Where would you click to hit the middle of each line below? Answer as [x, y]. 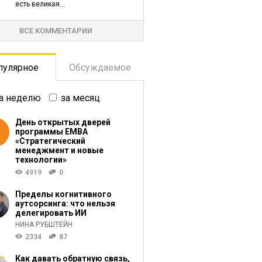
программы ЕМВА [51, 132]
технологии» [41, 160]
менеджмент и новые [59, 150]
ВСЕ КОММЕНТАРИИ [56, 31]
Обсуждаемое [100, 68]
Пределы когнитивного [63, 194]
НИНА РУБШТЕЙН [44, 225]
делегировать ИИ [51, 213]
